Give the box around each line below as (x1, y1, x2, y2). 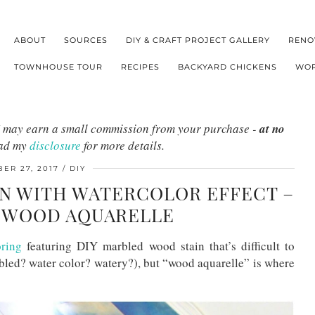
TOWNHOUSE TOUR (14, 61, 103, 72)
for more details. (81, 137, 165, 153)
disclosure (30, 137, 81, 153)
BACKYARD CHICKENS (178, 61, 278, 72)
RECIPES (121, 61, 160, 72)
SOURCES (64, 34, 108, 45)
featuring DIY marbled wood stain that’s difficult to (22, 238, 295, 254)
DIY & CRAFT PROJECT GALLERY (126, 34, 271, 45)
